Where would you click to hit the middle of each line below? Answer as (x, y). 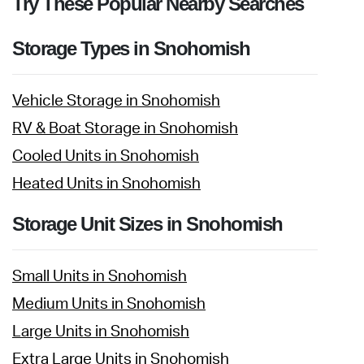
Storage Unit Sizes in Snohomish (147, 224)
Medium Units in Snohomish (109, 304)
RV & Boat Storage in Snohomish (125, 129)
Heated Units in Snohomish (106, 184)
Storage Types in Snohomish (131, 48)
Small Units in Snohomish (100, 277)
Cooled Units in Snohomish (106, 156)
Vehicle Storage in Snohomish (116, 101)
